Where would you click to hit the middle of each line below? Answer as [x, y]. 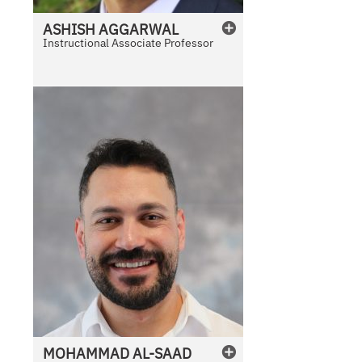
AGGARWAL [139, 30]
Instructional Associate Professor [128, 43]
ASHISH [69, 30]
